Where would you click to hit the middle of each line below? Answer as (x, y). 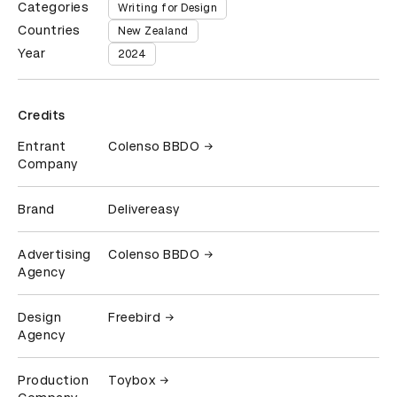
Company (48, 164)
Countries (49, 31)
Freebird (134, 318)
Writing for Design (167, 8)
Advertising (54, 255)
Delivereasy (144, 210)
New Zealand (153, 31)
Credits (42, 116)
